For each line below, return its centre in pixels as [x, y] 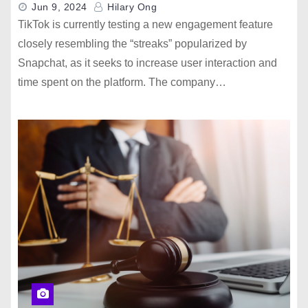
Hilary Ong [130, 7]
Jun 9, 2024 [59, 7]
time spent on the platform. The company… [122, 82]
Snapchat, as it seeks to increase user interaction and [147, 63]
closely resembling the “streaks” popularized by [132, 44]
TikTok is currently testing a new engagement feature [145, 24]
